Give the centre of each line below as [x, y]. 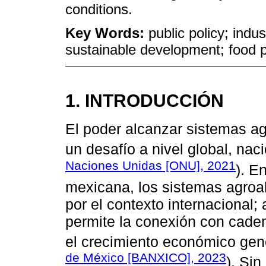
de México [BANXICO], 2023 [146, 258]
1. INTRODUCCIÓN [145, 101]
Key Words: [107, 33]
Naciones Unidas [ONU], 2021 [151, 165]
